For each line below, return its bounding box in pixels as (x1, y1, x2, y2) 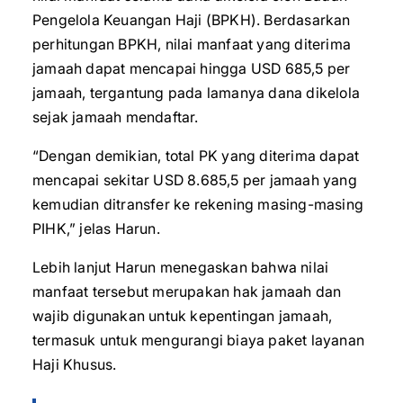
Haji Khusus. (32, 355, 117, 373)
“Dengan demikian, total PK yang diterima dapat (32, 147, 360, 165)
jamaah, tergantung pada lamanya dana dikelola (32, 84, 361, 102)
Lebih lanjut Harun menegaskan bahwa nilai (32, 258, 329, 276)
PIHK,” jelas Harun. (32, 219, 160, 237)
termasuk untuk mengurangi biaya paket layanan (32, 331, 365, 349)
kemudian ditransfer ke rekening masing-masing (32, 195, 364, 213)
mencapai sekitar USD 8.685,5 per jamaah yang (32, 171, 357, 189)
